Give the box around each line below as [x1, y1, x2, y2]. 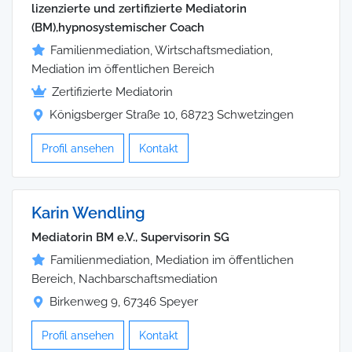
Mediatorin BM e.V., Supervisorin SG [31, 230, 229, 245]
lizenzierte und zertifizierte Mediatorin [31, 2, 247, 16]
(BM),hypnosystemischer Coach [31, 20, 204, 35]
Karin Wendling [31, 203, 145, 223]
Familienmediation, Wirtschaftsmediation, [50, 43, 273, 58]
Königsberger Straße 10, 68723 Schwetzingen [49, 108, 294, 123]
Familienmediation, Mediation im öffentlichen [50, 253, 294, 268]
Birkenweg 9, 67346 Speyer [49, 295, 198, 310]
